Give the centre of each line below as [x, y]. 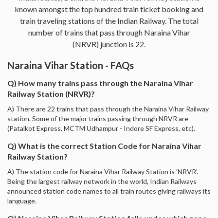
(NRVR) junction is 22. [109, 44]
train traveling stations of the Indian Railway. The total [109, 20]
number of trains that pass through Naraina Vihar [109, 32]
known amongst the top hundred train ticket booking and [109, 9]
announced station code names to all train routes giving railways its [109, 191]
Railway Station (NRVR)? [51, 93]
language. [22, 200]
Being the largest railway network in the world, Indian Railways [102, 181]
